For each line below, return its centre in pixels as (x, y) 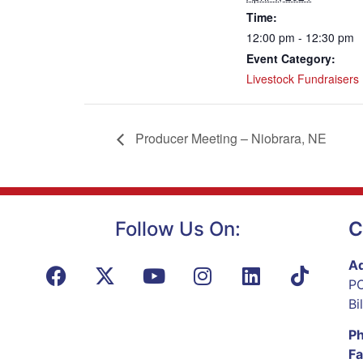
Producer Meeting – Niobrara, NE (229, 139)
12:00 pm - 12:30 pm (300, 38)
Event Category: (291, 59)
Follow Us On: (178, 229)
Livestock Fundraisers (303, 79)
